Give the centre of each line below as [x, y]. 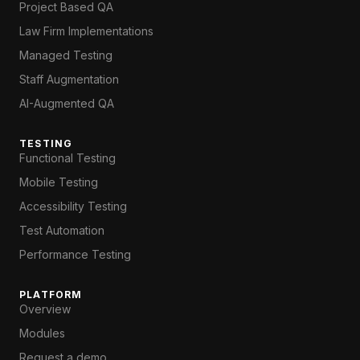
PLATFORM [51, 295]
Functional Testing [67, 158]
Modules [42, 333]
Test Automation [62, 230]
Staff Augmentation [69, 79]
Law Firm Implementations [86, 31]
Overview [45, 309]
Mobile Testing [59, 182]
